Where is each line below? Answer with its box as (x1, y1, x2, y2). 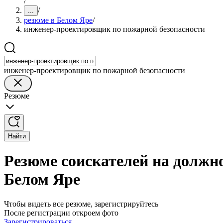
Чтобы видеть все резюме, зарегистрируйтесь (4, 199, 158, 208)
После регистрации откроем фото (4, 208, 118, 217)
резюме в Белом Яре (24, 16, 93, 24)
